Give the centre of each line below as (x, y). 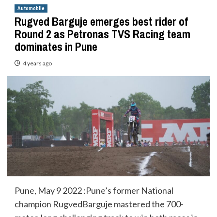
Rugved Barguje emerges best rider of (101, 21)
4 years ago (37, 63)
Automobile (31, 8)
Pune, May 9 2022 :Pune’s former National (94, 190)
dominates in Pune (56, 46)
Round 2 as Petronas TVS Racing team (102, 34)
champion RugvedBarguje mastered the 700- (99, 204)
